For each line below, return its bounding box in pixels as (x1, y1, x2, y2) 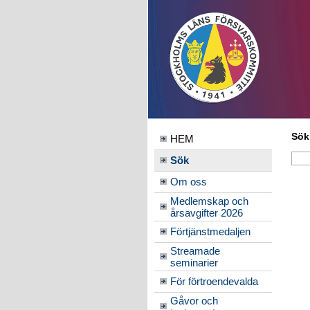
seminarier (170, 257, 218, 268)
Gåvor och (170, 295, 218, 307)
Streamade (170, 245, 220, 257)
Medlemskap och (170, 195, 248, 207)
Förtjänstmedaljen (170, 226, 250, 237)
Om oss (170, 176, 207, 188)
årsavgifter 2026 (170, 207, 243, 219)
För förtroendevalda (170, 275, 258, 287)
